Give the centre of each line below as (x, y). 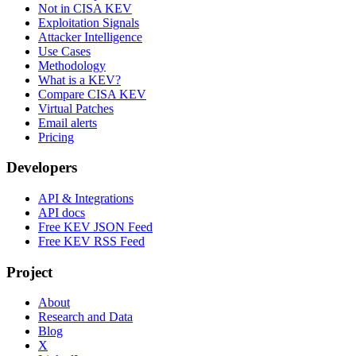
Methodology (72, 65)
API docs (62, 212)
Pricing (56, 137)
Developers (42, 168)
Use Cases (64, 51)
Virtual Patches (76, 108)
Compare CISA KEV (92, 94)
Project (29, 272)
